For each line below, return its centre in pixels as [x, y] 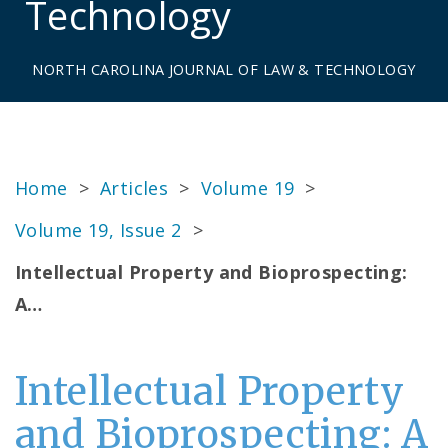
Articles [134, 188]
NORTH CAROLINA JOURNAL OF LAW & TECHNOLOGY [224, 69]
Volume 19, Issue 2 [98, 230]
